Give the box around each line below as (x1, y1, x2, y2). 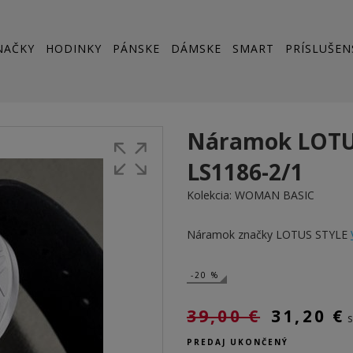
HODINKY (46, 41, 102, 57)
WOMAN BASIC (235, 188, 314, 203)
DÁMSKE (171, 41, 221, 57)
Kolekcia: (187, 188, 235, 203)
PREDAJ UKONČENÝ (187, 336, 288, 347)
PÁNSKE (113, 41, 160, 57)
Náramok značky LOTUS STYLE (187, 227, 351, 242)
